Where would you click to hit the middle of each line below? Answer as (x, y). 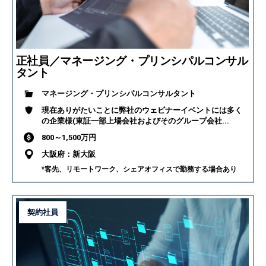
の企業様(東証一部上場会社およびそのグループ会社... (135, 121)
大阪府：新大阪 (68, 154)
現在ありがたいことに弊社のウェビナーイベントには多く (142, 110)
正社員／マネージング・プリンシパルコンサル (132, 61)
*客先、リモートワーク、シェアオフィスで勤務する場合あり (139, 169)
